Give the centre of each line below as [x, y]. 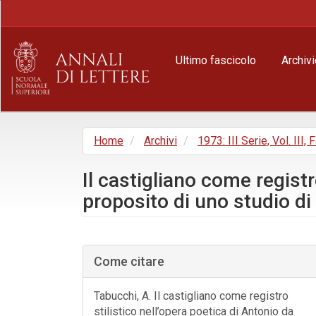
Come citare [129, 261]
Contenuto [53, 38]
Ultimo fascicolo [216, 60]
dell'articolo [126, 276]
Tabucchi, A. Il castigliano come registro [191, 296]
